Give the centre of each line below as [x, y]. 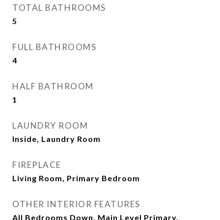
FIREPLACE [37, 165]
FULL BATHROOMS [54, 47]
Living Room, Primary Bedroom [76, 178]
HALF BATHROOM [53, 86]
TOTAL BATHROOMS [59, 8]
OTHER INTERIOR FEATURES [76, 204]
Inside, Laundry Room [56, 139]
